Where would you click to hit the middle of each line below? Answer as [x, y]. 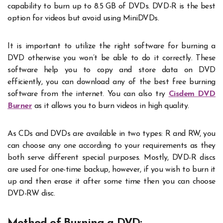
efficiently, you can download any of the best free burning [111, 82]
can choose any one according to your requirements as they [111, 146]
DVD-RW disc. [31, 193]
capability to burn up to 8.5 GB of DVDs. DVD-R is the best [111, 6]
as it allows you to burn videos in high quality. [111, 106]
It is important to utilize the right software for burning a [111, 46]
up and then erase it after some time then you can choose [111, 181]
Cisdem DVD [192, 94]
